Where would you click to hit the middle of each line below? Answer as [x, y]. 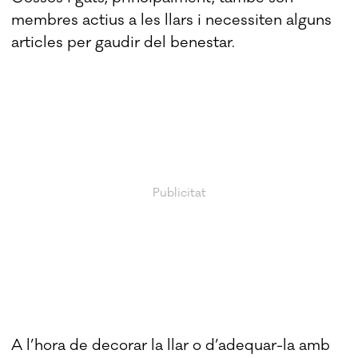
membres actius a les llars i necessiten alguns [172, 20]
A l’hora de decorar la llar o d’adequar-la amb [171, 345]
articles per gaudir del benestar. [123, 43]
